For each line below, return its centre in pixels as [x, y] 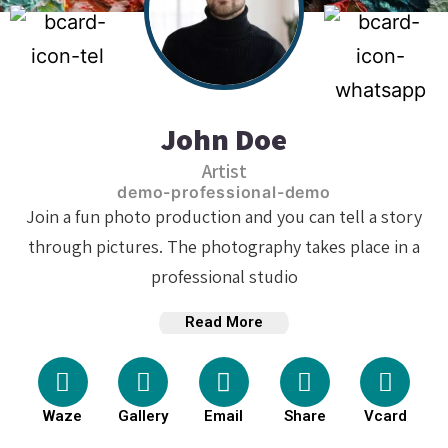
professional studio [224, 276]
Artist [224, 170]
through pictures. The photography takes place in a [224, 246]
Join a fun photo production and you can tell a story [224, 216]
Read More [224, 322]
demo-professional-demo [224, 191]
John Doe [224, 138]
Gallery [143, 416]
